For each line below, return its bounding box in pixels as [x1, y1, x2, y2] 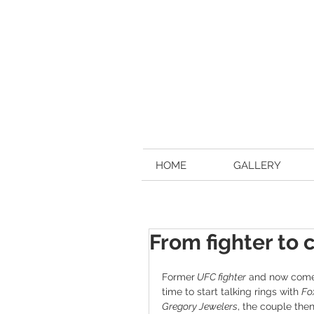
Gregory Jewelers [162, 300, 238, 312]
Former [162, 271, 195, 282]
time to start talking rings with [162, 285, 301, 297]
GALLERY [233, 158, 281, 172]
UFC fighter [195, 271, 246, 282]
